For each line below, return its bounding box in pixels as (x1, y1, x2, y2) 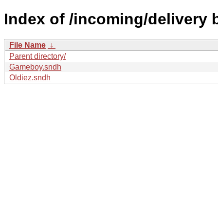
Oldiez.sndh (9, 73, 51, 82)
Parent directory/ (9, 52, 66, 60)
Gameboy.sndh (9, 62, 61, 71)
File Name (9, 40, 46, 49)
